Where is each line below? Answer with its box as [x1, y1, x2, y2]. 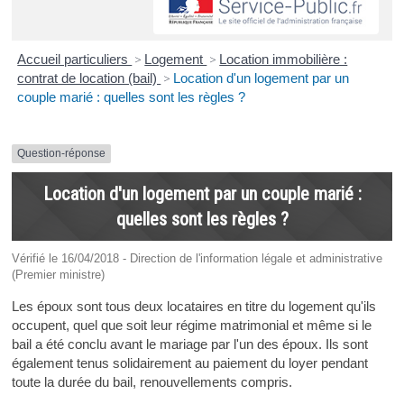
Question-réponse [16, 147, 106, 161]
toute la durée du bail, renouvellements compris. [11, 373, 292, 390]
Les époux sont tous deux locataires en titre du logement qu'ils [11, 298, 376, 314]
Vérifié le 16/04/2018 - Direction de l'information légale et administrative [11, 251, 382, 265]
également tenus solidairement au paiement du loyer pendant [11, 354, 368, 371]
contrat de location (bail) [17, 70, 161, 87]
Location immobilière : [219, 51, 348, 68]
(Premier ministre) [11, 267, 105, 281]
